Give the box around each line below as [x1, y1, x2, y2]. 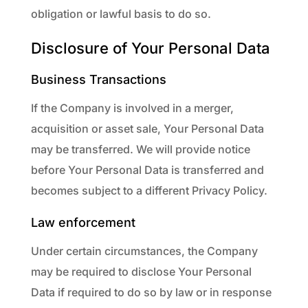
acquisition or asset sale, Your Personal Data [30, 122, 264, 135]
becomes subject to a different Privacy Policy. [30, 184, 267, 197]
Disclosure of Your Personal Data [30, 39, 270, 57]
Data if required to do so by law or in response [30, 285, 272, 299]
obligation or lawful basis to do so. [30, 7, 211, 21]
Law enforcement [30, 215, 135, 230]
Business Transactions [30, 72, 166, 87]
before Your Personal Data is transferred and [30, 163, 264, 177]
